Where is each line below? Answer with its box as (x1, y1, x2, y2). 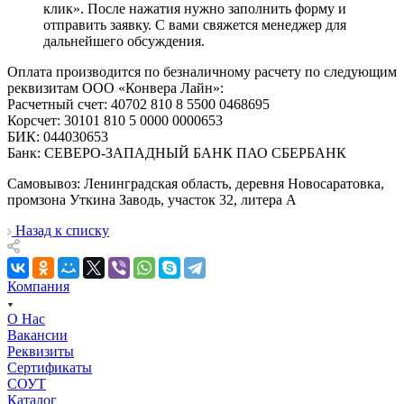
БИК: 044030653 (7, 128, 108, 144)
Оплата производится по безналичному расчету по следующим (7, 63, 397, 79)
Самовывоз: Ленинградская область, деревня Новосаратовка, (7, 175, 384, 191)
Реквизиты (7, 343, 74, 359)
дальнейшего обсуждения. (43, 32, 205, 49)
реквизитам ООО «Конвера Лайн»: (7, 79, 224, 96)
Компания (7, 278, 69, 294)
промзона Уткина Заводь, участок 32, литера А (7, 191, 297, 207)
